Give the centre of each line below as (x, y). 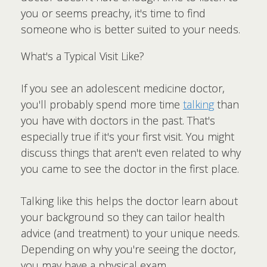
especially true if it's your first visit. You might (128, 136)
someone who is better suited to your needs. (131, 29)
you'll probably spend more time (102, 104)
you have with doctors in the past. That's (118, 120)
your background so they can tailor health (123, 217)
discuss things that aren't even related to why (131, 153)
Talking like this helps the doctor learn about (129, 201)
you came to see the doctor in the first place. (130, 169)
